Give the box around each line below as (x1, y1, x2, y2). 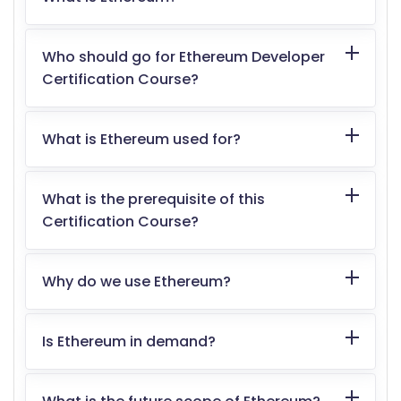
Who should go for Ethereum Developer (42, 46, 325, 67)
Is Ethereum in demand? (42, 330, 216, 352)
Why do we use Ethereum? (42, 270, 231, 292)
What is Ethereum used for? (42, 128, 241, 149)
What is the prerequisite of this (42, 188, 265, 209)
